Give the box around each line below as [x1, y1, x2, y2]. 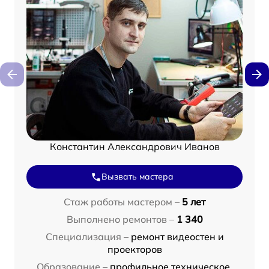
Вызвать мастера [101, 171, 174, 182]
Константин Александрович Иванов [49, 141, 220, 153]
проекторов [107, 243, 162, 255]
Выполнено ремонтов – [66, 213, 174, 225]
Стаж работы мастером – [64, 196, 180, 208]
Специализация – [45, 231, 128, 243]
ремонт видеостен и [130, 231, 224, 243]
